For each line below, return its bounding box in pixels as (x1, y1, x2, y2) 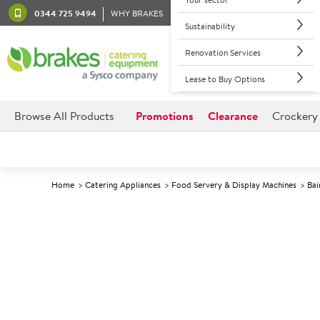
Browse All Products (14, 108, 114, 124)
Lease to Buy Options (184, 72, 265, 85)
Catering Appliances (85, 179, 161, 191)
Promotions (136, 108, 194, 124)
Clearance (208, 108, 258, 124)
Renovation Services (184, 46, 261, 59)
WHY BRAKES (111, 6, 163, 19)
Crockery (272, 108, 318, 124)
